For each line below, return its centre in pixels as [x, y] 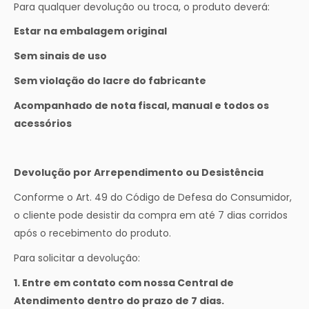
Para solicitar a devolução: [77, 258]
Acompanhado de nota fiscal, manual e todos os [141, 105]
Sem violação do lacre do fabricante [110, 81]
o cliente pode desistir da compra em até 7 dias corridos [151, 216]
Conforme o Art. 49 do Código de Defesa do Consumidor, [153, 198]
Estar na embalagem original [90, 31]
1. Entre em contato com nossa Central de [124, 282]
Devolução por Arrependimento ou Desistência [139, 173]
